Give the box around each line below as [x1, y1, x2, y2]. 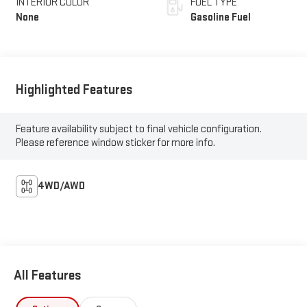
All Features [14, 267, 82, 284]
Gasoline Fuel [191, 10, 251, 24]
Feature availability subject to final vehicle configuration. [15, 123, 262, 136]
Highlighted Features [15, 81, 133, 98]
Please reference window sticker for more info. [15, 136, 215, 150]
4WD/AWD [37, 180, 85, 193]
